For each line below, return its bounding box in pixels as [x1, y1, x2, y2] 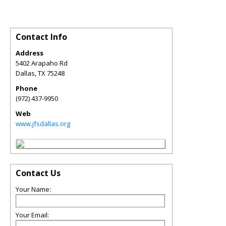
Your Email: [16, 210, 49, 219]
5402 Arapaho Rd [16, 58, 68, 68]
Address [16, 48, 43, 58]
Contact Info [16, 31, 67, 42]
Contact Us [16, 167, 61, 179]
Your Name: [16, 184, 51, 194]
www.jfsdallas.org [16, 119, 70, 128]
